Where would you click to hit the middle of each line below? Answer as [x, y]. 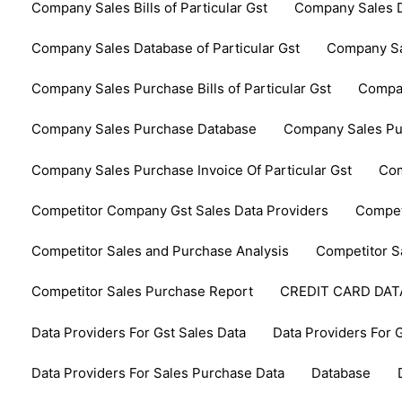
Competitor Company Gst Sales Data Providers [180, 210]
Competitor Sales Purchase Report [143, 292]
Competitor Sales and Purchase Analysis [161, 251]
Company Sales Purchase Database [144, 129]
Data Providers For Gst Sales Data [139, 332]
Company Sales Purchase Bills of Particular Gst [182, 89]
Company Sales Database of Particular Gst [166, 48]
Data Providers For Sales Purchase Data [158, 372]
